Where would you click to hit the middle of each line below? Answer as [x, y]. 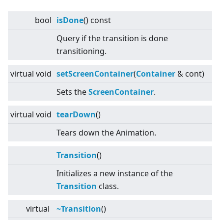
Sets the [72, 92]
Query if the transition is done [112, 39]
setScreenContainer [95, 74]
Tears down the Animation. [106, 133]
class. [108, 186]
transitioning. [82, 51]
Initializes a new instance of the [115, 174]
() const [97, 20]
